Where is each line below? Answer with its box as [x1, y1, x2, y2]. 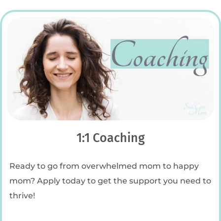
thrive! [9, 190, 35, 200]
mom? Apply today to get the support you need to [9, 175, 211, 185]
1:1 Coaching [76, 130, 145, 146]
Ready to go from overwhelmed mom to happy [9, 160, 199, 171]
